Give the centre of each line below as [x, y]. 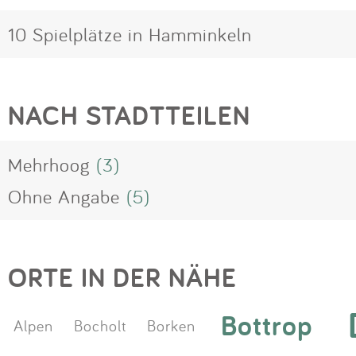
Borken [171, 325]
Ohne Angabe [64, 197]
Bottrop [267, 324]
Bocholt [100, 325]
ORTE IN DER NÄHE [122, 278]
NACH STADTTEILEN [129, 116]
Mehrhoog [49, 165]
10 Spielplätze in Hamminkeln [130, 35]
